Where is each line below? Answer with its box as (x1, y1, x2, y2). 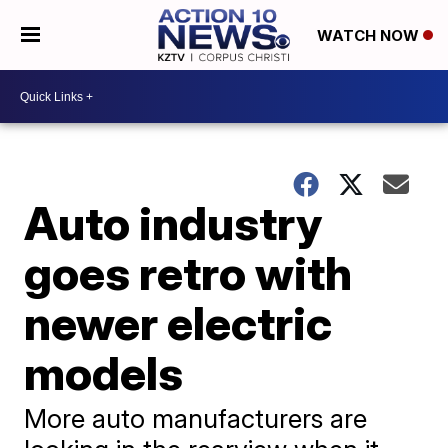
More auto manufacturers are (24, 403, 368, 434)
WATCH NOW (316, 26, 423, 46)
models (24, 345, 184, 401)
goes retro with (24, 245, 353, 301)
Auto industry (24, 195, 323, 251)
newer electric (24, 295, 333, 351)
